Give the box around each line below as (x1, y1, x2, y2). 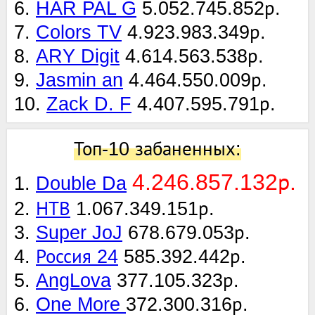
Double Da (36, 172, 127, 194)
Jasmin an (36, 69, 123, 91)
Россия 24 (36, 245, 118, 267)
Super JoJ (36, 221, 122, 243)
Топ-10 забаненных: (74, 138, 241, 160)
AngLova (36, 269, 111, 291)
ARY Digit (36, 45, 120, 67)
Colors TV (36, 21, 122, 43)
